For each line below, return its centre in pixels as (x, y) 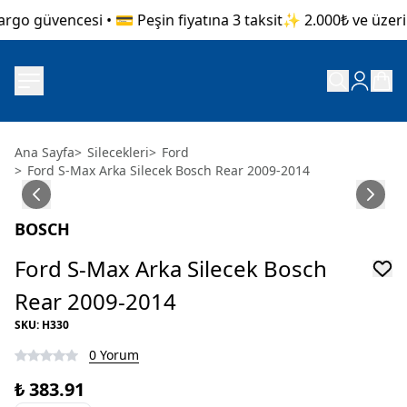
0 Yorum (114, 355)
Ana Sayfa (45, 152)
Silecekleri (118, 152)
